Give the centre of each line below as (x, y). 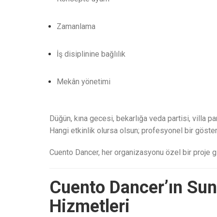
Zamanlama (76, 26)
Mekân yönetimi (84, 82)
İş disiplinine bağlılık (91, 54)
